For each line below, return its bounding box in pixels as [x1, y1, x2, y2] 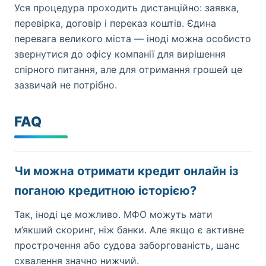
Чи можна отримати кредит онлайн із [14, 164, 239, 178]
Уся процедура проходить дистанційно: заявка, [14, 2, 239, 14]
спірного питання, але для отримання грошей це [14, 64, 242, 75]
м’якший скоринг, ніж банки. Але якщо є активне [14, 224, 244, 236]
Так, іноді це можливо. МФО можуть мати [14, 208, 213, 220]
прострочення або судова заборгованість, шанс [14, 239, 240, 251]
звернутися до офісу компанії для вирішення [14, 48, 226, 60]
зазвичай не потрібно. [14, 79, 117, 91]
